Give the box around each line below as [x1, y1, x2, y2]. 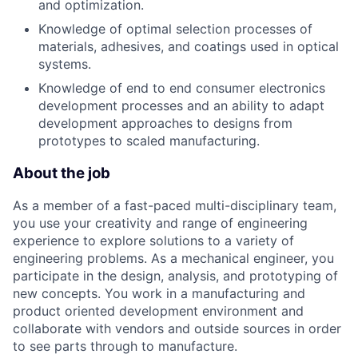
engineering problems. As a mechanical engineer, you [13, 250, 334, 267]
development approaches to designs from [38, 114, 292, 131]
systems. [38, 55, 91, 72]
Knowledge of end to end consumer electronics [38, 79, 325, 96]
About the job [13, 163, 110, 182]
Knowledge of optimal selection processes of [38, 20, 312, 37]
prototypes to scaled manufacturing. [38, 132, 260, 149]
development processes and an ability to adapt [38, 97, 324, 113]
